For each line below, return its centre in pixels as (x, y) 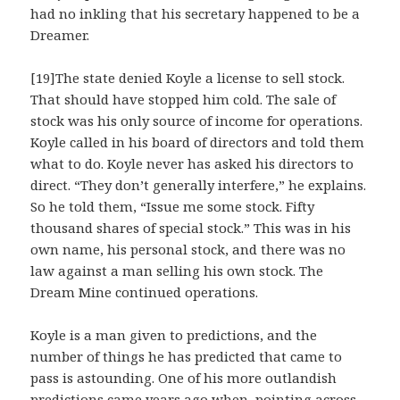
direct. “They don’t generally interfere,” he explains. (199, 185)
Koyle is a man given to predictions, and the (174, 335)
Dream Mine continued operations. (145, 292)
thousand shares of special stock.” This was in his (191, 228)
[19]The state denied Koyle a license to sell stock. (188, 78)
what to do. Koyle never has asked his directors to (192, 164)
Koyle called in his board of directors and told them (198, 142)
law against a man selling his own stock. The (177, 271)
